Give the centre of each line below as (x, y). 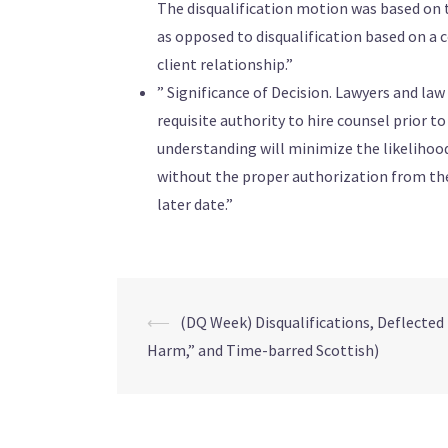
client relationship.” (225, 64)
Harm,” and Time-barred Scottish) (263, 350)
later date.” (195, 204)
